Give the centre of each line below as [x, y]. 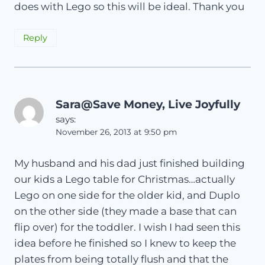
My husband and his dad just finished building [130, 164]
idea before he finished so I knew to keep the [125, 243]
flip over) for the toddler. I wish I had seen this [127, 227]
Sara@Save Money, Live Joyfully [148, 105]
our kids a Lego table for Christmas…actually [125, 180]
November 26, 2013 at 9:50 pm [116, 132]
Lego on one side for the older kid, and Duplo [127, 195]
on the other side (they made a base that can [125, 211]
